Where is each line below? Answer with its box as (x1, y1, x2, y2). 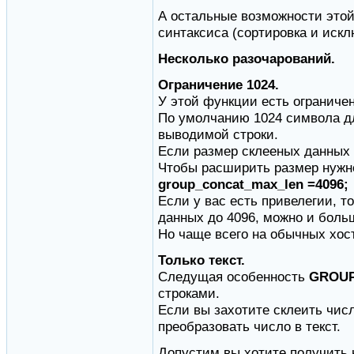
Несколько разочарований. (158, 51, 335, 67)
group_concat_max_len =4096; (158, 176, 348, 193)
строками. (158, 285, 220, 302)
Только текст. (158, 252, 245, 269)
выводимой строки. (158, 126, 278, 143)
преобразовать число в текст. (158, 318, 341, 335)
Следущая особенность (158, 269, 309, 285)
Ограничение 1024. (158, 77, 279, 93)
